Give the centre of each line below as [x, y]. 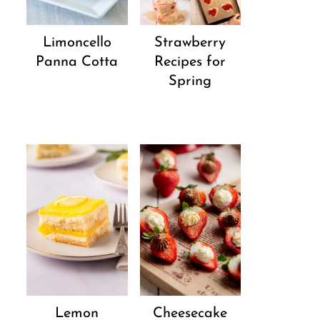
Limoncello [77, 43]
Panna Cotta [77, 62]
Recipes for [190, 62]
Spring [190, 81]
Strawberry [190, 42]
